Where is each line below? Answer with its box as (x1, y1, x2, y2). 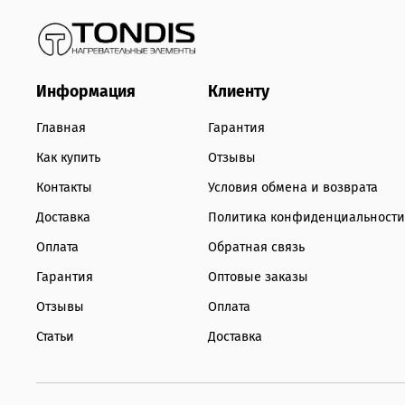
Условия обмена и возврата (208, 180, 378, 196)
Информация (36, 82, 136, 102)
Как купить (36, 150, 100, 166)
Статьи (36, 329, 74, 345)
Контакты (36, 180, 92, 196)
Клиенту (208, 82, 269, 102)
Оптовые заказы (208, 269, 308, 286)
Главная (36, 120, 86, 137)
